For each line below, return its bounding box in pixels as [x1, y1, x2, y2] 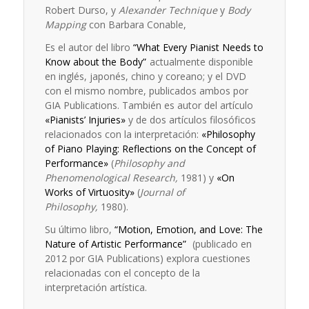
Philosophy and [113, 157, 185, 170]
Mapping [44, 18, 86, 32]
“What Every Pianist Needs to [132, 41, 263, 54]
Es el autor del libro [44, 41, 133, 54]
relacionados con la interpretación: [44, 128, 201, 141]
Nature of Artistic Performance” [44, 237, 189, 251]
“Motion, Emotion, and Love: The [114, 223, 263, 237]
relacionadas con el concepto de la [44, 266, 200, 280]
